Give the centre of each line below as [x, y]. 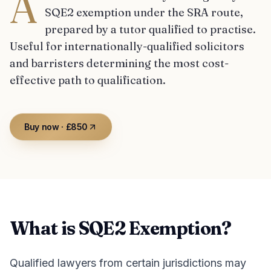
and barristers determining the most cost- [119, 63]
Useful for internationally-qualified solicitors [127, 46]
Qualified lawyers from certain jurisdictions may [128, 263]
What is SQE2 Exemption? [121, 228]
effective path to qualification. [88, 80]
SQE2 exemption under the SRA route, [144, 12]
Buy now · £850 [56, 127]
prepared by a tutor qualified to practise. [150, 29]
